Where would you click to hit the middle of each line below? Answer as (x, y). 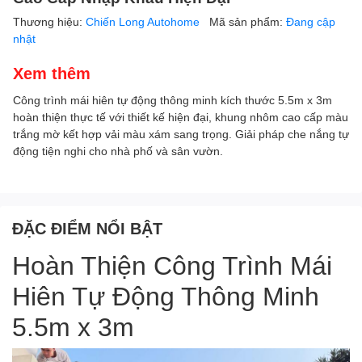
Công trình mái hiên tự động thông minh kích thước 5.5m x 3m (173, 100)
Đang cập (311, 21)
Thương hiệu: (49, 21)
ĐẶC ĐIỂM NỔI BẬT (87, 228)
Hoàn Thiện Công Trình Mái (172, 265)
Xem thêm (52, 73)
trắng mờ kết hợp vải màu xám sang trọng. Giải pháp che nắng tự (181, 134)
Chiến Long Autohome (144, 21)
